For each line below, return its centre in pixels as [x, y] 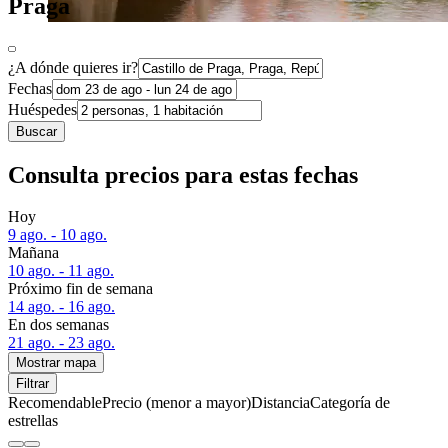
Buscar [36, 131]
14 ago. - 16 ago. [61, 307]
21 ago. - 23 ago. [61, 343]
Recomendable [55, 403]
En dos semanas [58, 325]
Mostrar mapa [56, 363]
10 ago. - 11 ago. [61, 271]
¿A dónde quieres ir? [73, 67]
